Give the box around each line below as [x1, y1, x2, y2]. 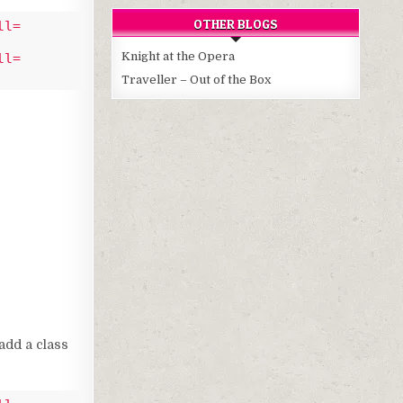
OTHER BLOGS [193, 15, 279, 31]
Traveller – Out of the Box [121, 72, 272, 86]
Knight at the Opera [121, 49, 236, 63]
